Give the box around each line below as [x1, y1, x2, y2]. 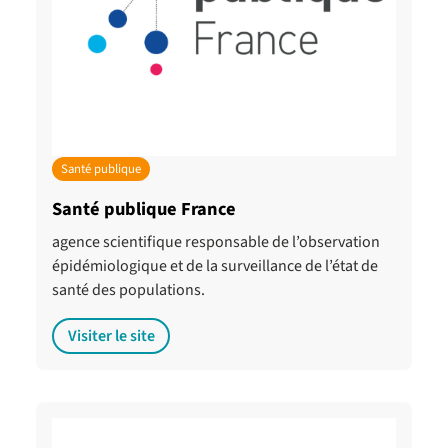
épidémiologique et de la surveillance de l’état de [52, 255, 378, 278]
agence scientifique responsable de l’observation [52, 231, 380, 254]
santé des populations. [52, 279, 205, 302]
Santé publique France [52, 196, 236, 223]
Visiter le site [67, 325, 155, 348]
